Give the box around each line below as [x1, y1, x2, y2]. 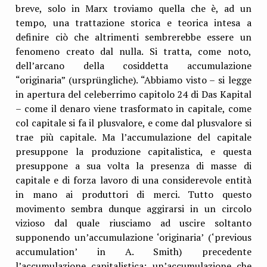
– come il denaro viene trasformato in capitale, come [15, 101, 252, 115]
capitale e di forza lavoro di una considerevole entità [15, 173, 252, 187]
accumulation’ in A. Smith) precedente [15, 244, 252, 258]
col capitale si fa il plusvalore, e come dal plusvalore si [15, 116, 252, 129]
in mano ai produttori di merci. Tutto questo [15, 187, 252, 201]
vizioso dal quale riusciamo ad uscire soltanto [15, 216, 252, 229]
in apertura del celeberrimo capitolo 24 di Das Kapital [15, 87, 252, 101]
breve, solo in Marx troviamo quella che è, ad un [15, 1, 252, 15]
